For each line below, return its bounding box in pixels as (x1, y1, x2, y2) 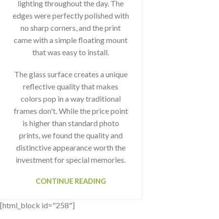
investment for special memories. (16, 155, 126, 165)
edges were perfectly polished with (12, 11, 129, 21)
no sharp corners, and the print (21, 23, 121, 33)
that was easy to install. (32, 47, 109, 57)
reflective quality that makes (23, 82, 119, 91)
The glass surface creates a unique (14, 69, 128, 79)
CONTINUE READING (35, 177, 106, 186)
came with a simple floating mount (14, 35, 128, 45)
